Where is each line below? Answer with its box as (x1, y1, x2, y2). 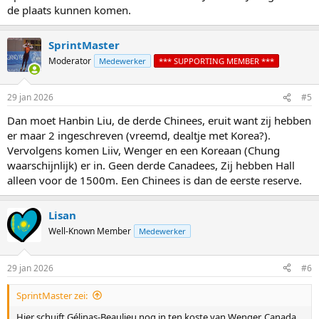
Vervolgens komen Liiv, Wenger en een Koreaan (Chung (7, 143, 280, 158)
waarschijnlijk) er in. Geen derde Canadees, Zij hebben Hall (7, 158, 295, 173)
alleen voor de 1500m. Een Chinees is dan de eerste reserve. (7, 173, 302, 188)
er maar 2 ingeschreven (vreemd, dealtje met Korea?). (7, 128, 271, 143)
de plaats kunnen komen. (7, 2, 131, 17)
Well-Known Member (48, 225, 131, 238)
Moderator (48, 54, 91, 67)
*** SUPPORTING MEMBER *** (159, 55, 274, 66)
